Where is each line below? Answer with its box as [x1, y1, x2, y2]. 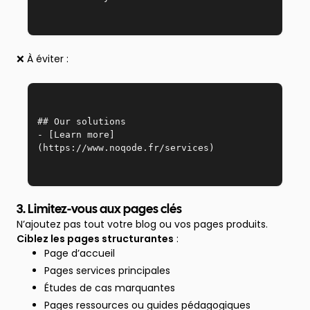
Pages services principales [44, 264, 170, 277]
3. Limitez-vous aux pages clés [17, 204, 182, 216]
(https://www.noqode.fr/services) [37, 143, 215, 153]
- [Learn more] [37, 129, 115, 140]
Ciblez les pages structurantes [17, 232, 174, 246]
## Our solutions [37, 116, 137, 127]
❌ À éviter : [17, 52, 69, 66]
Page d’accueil [44, 246, 115, 260]
